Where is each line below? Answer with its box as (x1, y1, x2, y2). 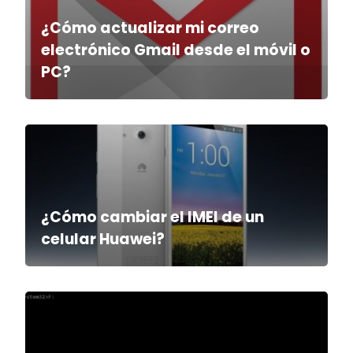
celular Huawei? (41, 229, 165, 251)
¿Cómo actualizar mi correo (41, 17, 259, 39)
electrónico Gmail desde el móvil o (41, 39, 310, 61)
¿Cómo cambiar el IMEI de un (41, 206, 264, 229)
